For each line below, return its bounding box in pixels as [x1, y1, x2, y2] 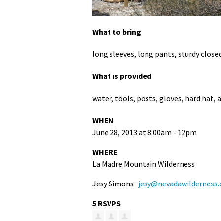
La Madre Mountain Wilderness [92, 159, 195, 169]
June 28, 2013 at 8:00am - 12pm [92, 127, 197, 138]
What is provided [92, 71, 151, 81]
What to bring [92, 27, 141, 37]
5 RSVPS [92, 198, 121, 209]
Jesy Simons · [92, 179, 138, 189]
